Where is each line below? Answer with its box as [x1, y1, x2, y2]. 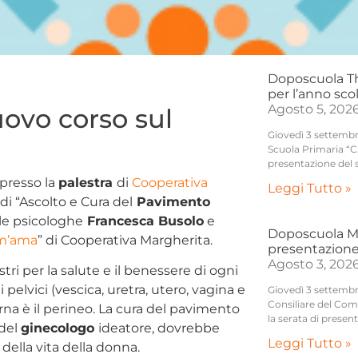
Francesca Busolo [83, 213, 204, 229]
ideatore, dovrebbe [98, 320, 220, 336]
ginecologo [21, 320, 98, 336]
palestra [58, 174, 117, 190]
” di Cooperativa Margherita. [38, 232, 213, 248]
